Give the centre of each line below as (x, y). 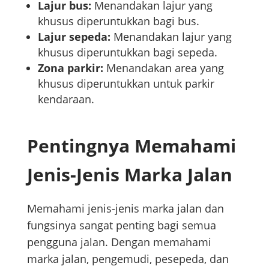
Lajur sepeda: (74, 36)
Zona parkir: (70, 68)
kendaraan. (66, 99)
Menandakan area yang (163, 68)
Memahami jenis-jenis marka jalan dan (125, 208)
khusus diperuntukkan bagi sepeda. (127, 52)
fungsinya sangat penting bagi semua (121, 225)
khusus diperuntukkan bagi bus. (118, 21)
